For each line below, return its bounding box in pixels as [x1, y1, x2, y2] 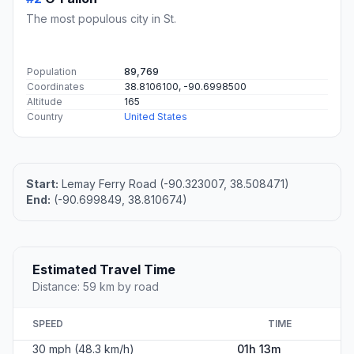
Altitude [27, 96, 62, 108]
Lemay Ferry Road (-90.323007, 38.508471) [58, 177, 289, 191]
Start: [26, 177, 58, 191]
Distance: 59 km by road [32, 280, 159, 294]
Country [27, 111, 63, 123]
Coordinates [27, 81, 85, 93]
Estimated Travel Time [32, 262, 175, 278]
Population [27, 66, 77, 78]
